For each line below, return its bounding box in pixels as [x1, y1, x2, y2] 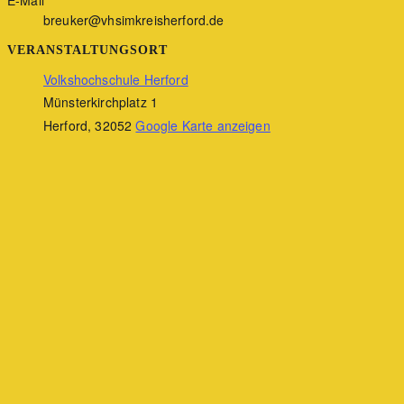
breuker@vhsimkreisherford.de [43, 10, 225, 29]
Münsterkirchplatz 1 [43, 92, 159, 111]
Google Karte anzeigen [135, 115, 271, 134]
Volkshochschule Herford [43, 69, 188, 88]
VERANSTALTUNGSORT [7, 42, 168, 57]
